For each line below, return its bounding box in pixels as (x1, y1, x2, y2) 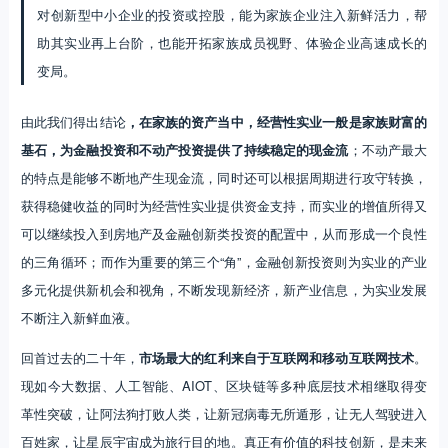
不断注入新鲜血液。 (20, 307, 138, 327)
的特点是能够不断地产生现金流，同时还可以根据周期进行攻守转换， (20, 167, 428, 187)
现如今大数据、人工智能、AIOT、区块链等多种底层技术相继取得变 (20, 375, 428, 395)
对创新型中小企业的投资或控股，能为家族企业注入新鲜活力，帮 (37, 5, 428, 25)
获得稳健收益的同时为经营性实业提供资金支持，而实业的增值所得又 (20, 195, 428, 215)
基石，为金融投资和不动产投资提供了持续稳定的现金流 (20, 139, 349, 159)
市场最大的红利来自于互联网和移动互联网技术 (138, 347, 415, 367)
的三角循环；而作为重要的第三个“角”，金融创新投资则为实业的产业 (20, 251, 428, 271)
